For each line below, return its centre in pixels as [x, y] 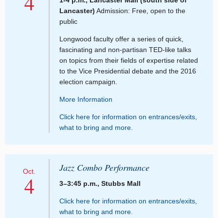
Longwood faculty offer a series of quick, [121, 39]
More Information [86, 100]
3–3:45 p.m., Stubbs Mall [100, 184]
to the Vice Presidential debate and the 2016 [128, 71]
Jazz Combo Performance [104, 168]
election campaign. [88, 82]
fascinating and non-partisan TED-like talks [125, 50]
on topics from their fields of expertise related [129, 61]
